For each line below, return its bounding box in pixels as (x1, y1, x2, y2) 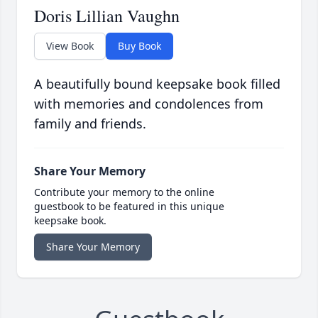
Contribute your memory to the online (34, 185, 214, 199)
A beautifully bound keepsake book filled (34, 75, 280, 93)
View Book (46, 39, 94, 53)
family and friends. (34, 115, 146, 133)
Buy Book (118, 39, 161, 53)
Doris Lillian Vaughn (34, 4, 180, 28)
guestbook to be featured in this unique (34, 199, 224, 214)
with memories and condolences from (34, 95, 263, 113)
